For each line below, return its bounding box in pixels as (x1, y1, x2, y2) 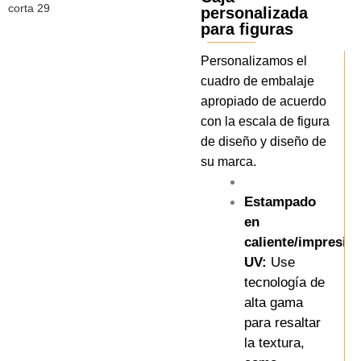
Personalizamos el (201, 53, 307, 68)
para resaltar (244, 314, 322, 330)
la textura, (244, 334, 305, 351)
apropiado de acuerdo (201, 93, 326, 108)
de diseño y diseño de (201, 134, 326, 148)
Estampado (244, 193, 317, 210)
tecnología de (244, 274, 326, 290)
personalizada (201, 3, 308, 22)
